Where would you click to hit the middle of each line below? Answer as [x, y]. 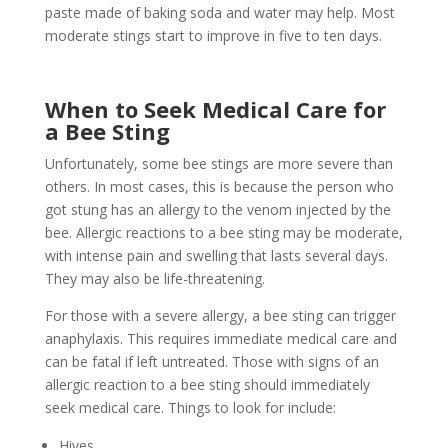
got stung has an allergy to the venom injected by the [217, 209]
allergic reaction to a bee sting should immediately [207, 384]
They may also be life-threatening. [154, 278]
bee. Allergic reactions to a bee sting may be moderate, [223, 232]
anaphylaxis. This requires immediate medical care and [220, 338]
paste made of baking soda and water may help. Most [219, 12]
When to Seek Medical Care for [215, 108]
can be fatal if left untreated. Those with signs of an [211, 361]
